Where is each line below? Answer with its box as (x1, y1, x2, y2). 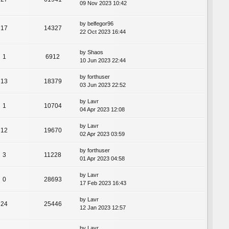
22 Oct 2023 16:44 (80, 29, 126, 35)
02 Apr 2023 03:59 (80, 131, 125, 138)
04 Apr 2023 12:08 (80, 106, 125, 113)
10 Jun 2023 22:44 (80, 57, 126, 64)
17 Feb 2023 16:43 (80, 180, 126, 187)
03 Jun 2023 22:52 (80, 82, 126, 88)
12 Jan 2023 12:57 (80, 204, 126, 211)
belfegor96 (87, 20, 113, 27)
